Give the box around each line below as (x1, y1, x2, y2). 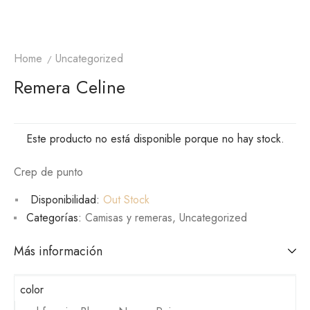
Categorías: (26, 210, 82, 226)
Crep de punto (14, 164, 83, 181)
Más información (14, 242, 102, 261)
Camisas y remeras (85, 210, 172, 226)
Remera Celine (14, 74, 125, 101)
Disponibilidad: (30, 192, 100, 208)
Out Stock (100, 192, 149, 208)
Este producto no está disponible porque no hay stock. (26, 131, 284, 147)
